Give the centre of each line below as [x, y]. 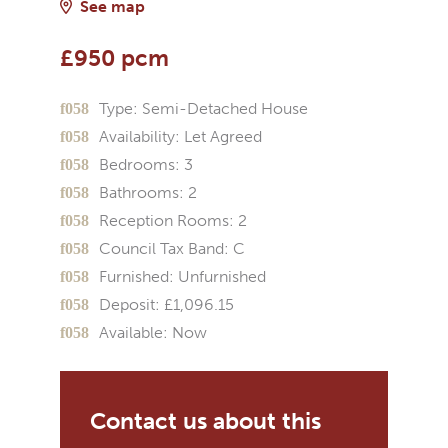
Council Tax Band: [164, 248]
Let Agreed [221, 136]
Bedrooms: [139, 164]
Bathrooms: [141, 192]
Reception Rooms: [166, 220]
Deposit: [129, 304]
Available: [133, 332]
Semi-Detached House [223, 108]
